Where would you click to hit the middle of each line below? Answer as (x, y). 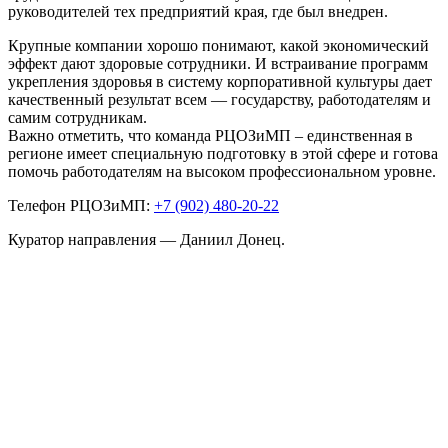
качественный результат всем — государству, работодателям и (219, 100)
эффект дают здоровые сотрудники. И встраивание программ (218, 64)
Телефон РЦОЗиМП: (81, 206)
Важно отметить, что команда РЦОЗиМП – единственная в (210, 136)
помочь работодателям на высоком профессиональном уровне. (222, 172)
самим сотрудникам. (77, 118)
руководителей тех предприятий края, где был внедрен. (198, 12)
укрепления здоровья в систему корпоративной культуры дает (220, 82)
